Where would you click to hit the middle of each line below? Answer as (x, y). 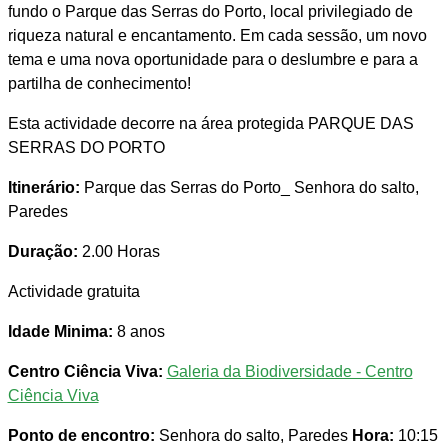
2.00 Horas (118, 252)
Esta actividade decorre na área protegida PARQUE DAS (210, 124)
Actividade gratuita (73, 292)
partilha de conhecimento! (99, 84)
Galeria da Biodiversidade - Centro (289, 372)
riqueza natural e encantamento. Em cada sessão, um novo (217, 36)
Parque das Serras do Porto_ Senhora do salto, (249, 188)
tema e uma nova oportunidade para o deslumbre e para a (212, 60)
